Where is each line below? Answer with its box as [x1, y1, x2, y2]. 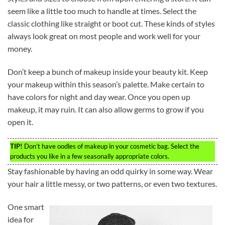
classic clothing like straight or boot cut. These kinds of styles [8, 18, 215, 28]
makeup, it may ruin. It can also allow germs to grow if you [8, 104, 204, 114]
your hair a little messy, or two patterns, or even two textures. [8, 179, 217, 189]
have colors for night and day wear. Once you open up [8, 91, 190, 101]
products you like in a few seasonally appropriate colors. [10, 152, 169, 161]
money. [8, 43, 32, 53]
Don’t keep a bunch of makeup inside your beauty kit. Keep [8, 66, 208, 76]
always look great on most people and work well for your [8, 31, 200, 41]
